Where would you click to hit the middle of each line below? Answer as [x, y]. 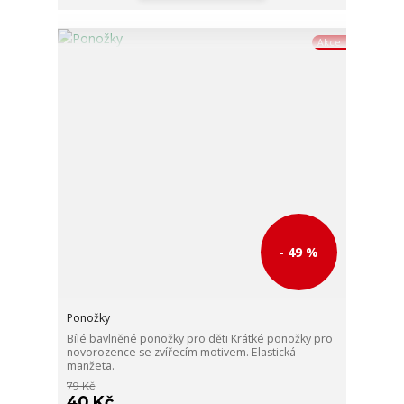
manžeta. [91, 365]
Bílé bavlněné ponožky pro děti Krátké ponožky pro [200, 338]
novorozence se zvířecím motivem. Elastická [182, 352]
